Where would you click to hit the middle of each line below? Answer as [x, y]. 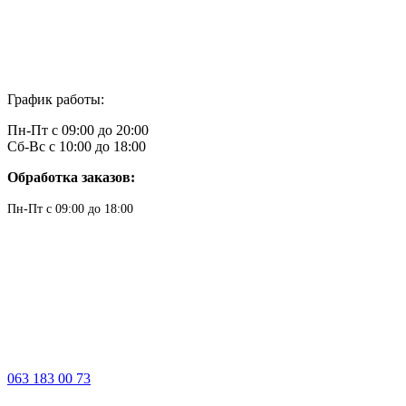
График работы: [56, 99]
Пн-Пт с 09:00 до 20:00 [78, 130]
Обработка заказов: [71, 177]
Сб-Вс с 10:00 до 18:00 [77, 146]
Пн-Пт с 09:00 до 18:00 [70, 209]
